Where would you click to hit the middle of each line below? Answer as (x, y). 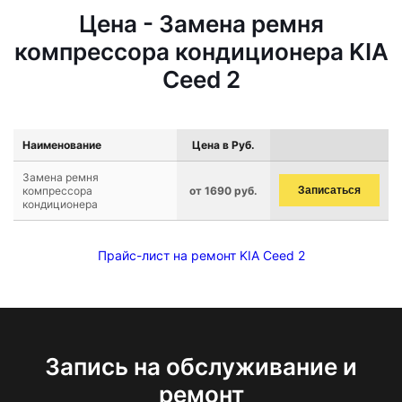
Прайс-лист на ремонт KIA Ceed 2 (201, 255)
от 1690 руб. (223, 191)
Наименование (62, 145)
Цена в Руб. (223, 145)
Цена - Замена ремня (201, 24)
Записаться (329, 190)
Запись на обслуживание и (201, 367)
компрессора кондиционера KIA (201, 52)
